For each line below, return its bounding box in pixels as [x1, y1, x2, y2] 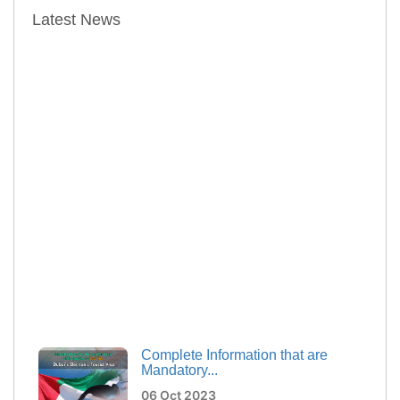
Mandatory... [141, 358, 218, 374]
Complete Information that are [141, 343, 328, 359]
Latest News [32, 11, 121, 29]
